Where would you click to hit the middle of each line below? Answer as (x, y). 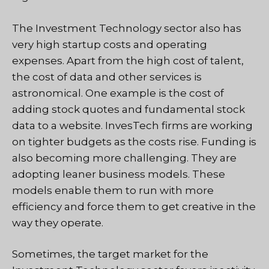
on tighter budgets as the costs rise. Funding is (134, 141)
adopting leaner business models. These (119, 174)
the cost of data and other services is (107, 77)
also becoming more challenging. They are (124, 158)
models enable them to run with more (113, 190)
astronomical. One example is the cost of (118, 93)
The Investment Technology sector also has (127, 28)
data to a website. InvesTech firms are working (132, 125)
